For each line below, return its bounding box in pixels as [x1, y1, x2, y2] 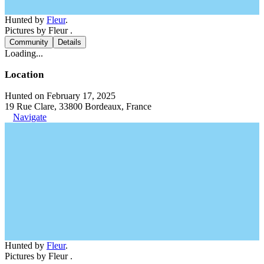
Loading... [5, 48, 43, 58]
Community [9, 38, 48, 47]
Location [5, 69, 44, 80]
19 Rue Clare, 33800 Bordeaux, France [5, 101, 151, 111]
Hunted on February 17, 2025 [5, 91, 115, 101]
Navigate [13, 112, 47, 122]
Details [58, 38, 81, 47]
